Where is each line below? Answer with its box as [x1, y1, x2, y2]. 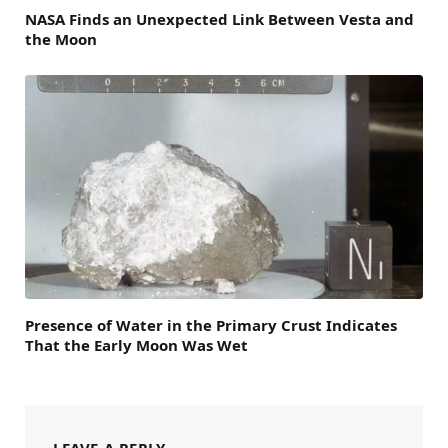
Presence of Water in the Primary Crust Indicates [25, 315, 397, 336]
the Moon [25, 29, 97, 50]
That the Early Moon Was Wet [25, 335, 248, 356]
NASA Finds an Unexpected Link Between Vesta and [25, 9, 414, 30]
